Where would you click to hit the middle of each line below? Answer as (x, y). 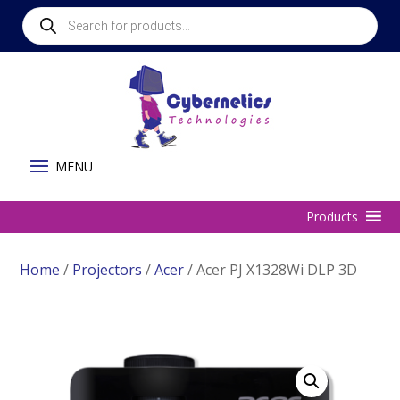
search (42, 25)
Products (49, 13)
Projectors (108, 270)
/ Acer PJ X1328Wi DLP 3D (271, 270)
